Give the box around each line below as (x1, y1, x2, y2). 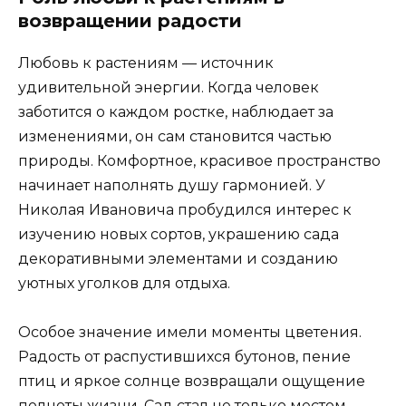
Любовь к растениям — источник (18, 54, 274, 72)
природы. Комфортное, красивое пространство (18, 152, 381, 170)
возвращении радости (18, 10, 242, 33)
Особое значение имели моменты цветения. (18, 324, 362, 342)
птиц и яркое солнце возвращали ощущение (18, 372, 365, 391)
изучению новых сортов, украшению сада (18, 226, 339, 244)
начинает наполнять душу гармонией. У (18, 177, 325, 195)
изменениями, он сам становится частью (18, 128, 332, 146)
